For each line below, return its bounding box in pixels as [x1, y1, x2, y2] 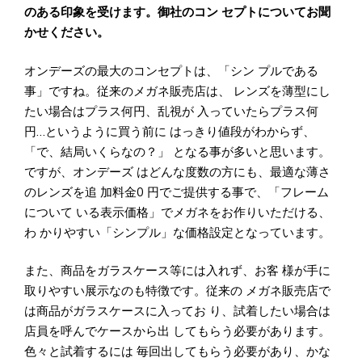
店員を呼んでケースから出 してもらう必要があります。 [24, 323, 330, 340]
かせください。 [24, 24, 109, 41]
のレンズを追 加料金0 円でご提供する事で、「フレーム [24, 183, 329, 200]
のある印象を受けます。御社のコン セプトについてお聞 [24, 4, 330, 21]
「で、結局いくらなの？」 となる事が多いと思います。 [24, 143, 330, 160]
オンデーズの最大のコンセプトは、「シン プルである [24, 62, 318, 79]
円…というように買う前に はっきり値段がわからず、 [24, 123, 315, 140]
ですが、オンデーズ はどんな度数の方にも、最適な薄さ [24, 163, 330, 180]
